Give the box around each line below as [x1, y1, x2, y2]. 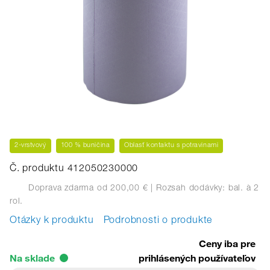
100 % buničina [60, 142, 110, 149]
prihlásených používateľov [139, 252, 256, 264]
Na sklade [10, 252, 55, 264]
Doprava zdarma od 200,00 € [25, 184, 148, 193]
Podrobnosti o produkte [103, 216, 213, 226]
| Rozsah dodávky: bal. [148, 184, 244, 193]
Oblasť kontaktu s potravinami [124, 142, 219, 149]
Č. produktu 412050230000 [10, 165, 139, 174]
